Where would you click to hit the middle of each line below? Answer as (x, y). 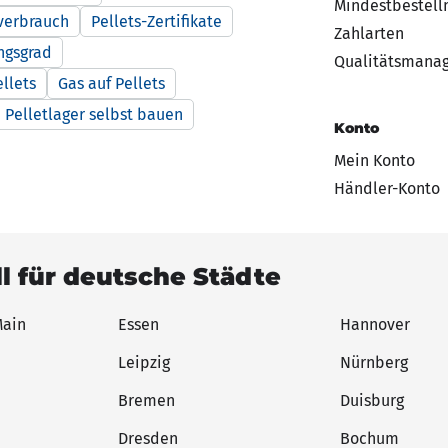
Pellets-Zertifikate (156, 21)
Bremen (146, 400)
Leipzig (144, 362)
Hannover (375, 324)
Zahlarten (369, 33)
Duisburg (372, 400)
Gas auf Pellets (111, 83)
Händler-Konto (387, 188)
